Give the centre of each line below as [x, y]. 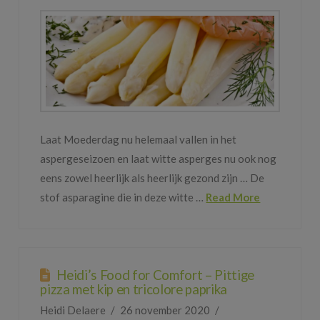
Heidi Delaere [73, 310]
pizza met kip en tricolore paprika [134, 289]
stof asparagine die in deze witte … [123, 197]
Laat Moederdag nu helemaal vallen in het [139, 140]
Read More [233, 197]
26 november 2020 [165, 310]
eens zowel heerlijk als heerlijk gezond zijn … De [152, 178]
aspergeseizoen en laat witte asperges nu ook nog [159, 159]
